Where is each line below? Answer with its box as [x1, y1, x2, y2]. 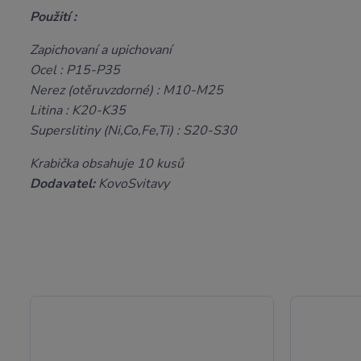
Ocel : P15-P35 [30, 61, 123, 79]
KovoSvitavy [95, 175, 169, 193]
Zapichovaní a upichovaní [30, 41, 175, 59]
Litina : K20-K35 [30, 102, 129, 119]
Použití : [30, 8, 77, 26]
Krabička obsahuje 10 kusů [30, 155, 184, 172]
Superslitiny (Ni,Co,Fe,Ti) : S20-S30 [30, 122, 237, 139]
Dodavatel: [30, 175, 95, 193]
